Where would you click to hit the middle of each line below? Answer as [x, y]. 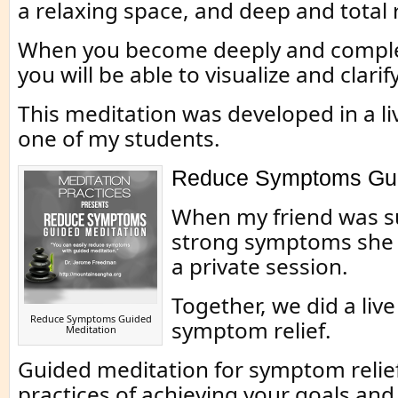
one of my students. [119, 139]
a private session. [260, 267]
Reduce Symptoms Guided [91, 319]
